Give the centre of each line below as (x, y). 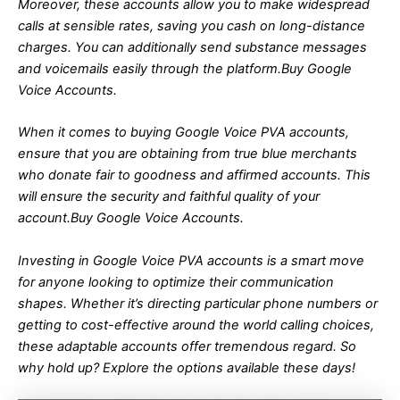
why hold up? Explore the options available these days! (187, 367)
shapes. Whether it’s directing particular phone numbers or (198, 303)
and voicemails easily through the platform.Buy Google (185, 68)
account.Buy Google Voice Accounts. (131, 218)
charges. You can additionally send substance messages (192, 47)
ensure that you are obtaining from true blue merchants (187, 154)
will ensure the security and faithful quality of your (169, 197)
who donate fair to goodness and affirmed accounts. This (194, 175)
